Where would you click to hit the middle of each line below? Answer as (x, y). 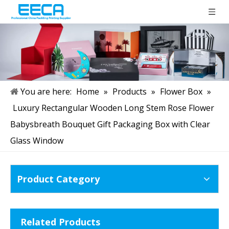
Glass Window (37, 141)
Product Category (58, 179)
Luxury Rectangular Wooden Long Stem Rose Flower (113, 108)
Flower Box (181, 92)
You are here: (46, 92)
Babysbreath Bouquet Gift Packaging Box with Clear (110, 124)
